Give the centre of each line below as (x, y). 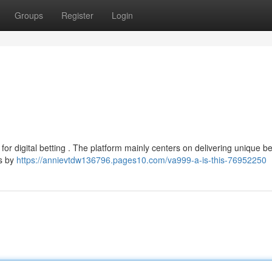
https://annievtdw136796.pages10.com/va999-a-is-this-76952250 (141, 160)
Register (77, 15)
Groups (29, 15)
